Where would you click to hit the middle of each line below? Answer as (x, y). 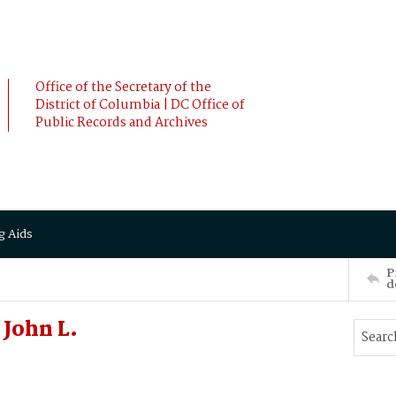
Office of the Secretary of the (123, 88)
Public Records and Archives (122, 123)
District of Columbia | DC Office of (140, 105)
